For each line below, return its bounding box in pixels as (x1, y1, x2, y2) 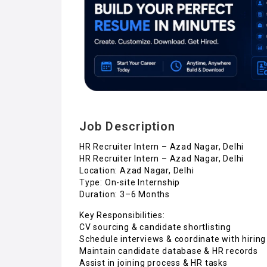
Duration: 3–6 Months (79, 189, 170, 199)
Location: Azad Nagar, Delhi (79, 165, 194, 175)
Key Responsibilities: (79, 210, 165, 220)
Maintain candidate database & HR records (79, 246, 258, 256)
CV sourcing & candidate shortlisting (79, 222, 231, 232)
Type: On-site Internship (79, 177, 181, 187)
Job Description (79, 119, 176, 133)
